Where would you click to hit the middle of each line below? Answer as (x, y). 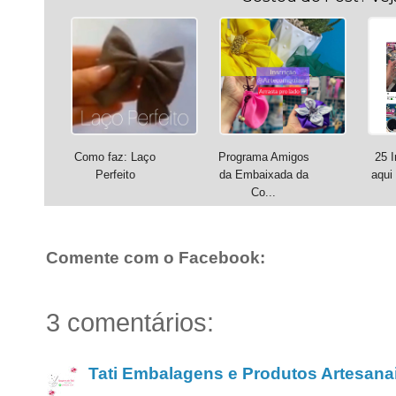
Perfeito (115, 175)
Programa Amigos (263, 157)
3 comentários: (130, 323)
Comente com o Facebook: (156, 258)
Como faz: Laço (115, 157)
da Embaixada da (263, 175)
